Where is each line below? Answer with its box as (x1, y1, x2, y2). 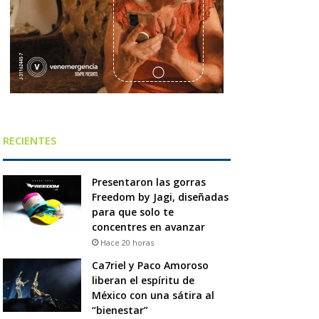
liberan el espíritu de (91, 273, 194, 287)
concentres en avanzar (91, 219, 205, 234)
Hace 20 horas (100, 236, 154, 248)
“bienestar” (91, 303, 148, 317)
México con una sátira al (91, 288, 214, 302)
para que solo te (91, 204, 174, 219)
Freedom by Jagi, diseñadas (91, 189, 229, 204)
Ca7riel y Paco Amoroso (91, 258, 209, 272)
